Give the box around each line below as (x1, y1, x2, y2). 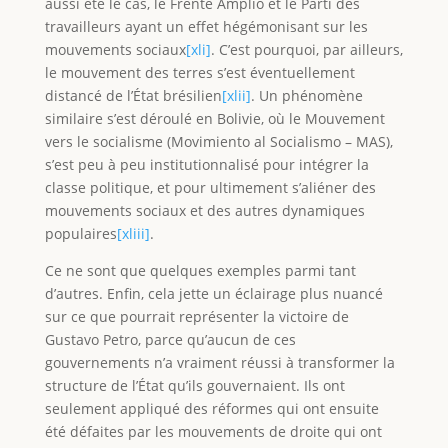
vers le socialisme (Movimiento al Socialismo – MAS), (44, 131, 393, 151)
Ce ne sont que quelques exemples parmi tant (44, 260, 356, 280)
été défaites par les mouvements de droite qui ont (44, 421, 382, 441)
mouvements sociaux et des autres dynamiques (44, 200, 365, 220)
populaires (44, 223, 117, 243)
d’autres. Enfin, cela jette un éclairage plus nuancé (44, 283, 383, 303)
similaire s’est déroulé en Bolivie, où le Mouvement (44, 108, 385, 128)
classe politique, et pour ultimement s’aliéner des (44, 177, 376, 197)
